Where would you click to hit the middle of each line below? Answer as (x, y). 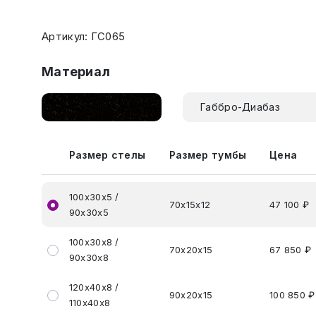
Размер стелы (107, 155)
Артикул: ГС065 (84, 36)
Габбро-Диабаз (240, 107)
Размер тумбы (208, 155)
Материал (76, 72)
